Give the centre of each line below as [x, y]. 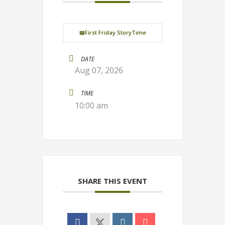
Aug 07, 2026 [99, 71]
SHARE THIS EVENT [113, 181]
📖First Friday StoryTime [113, 33]
